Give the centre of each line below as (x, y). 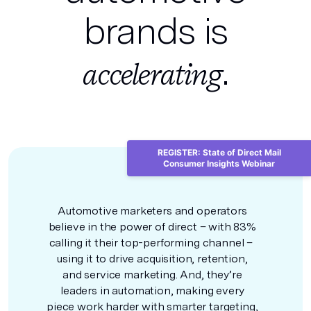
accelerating (152, 74)
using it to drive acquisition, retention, (152, 259)
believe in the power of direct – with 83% (152, 227)
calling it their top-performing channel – (152, 243)
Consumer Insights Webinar (219, 163)
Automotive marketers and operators (152, 211)
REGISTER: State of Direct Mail (219, 152)
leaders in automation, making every (152, 291)
